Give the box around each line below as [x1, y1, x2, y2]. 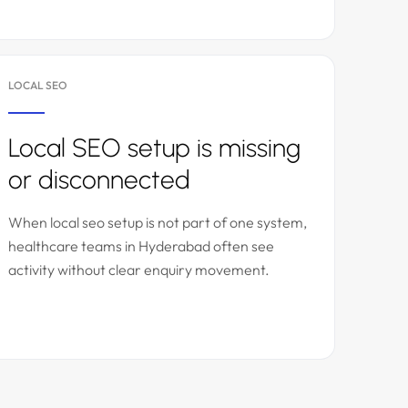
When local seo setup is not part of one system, [8, 213, 307, 231]
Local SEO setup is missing [8, 132, 301, 163]
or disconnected [8, 164, 190, 195]
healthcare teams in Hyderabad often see [8, 237, 274, 255]
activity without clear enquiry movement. [8, 260, 270, 279]
